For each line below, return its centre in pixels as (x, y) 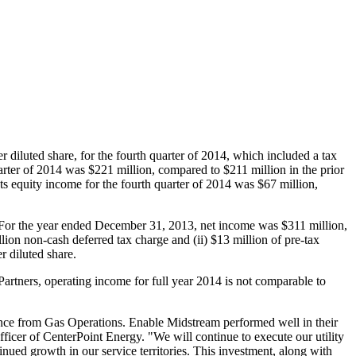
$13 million (239, 239)
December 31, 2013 (144, 225)
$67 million (286, 184)
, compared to (188, 169)
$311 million (313, 225)
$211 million (255, 169)
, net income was (238, 225)
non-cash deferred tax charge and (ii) (116, 239)
